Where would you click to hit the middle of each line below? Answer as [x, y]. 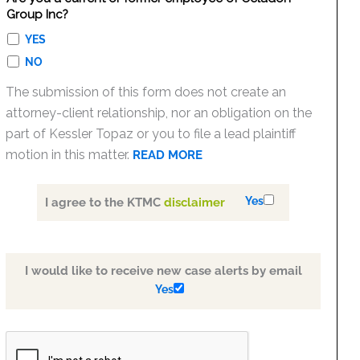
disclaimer [195, 203]
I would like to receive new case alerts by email [163, 271]
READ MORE [168, 155]
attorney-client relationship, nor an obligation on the [159, 113]
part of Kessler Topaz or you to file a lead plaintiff [151, 134]
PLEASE [27, 343]
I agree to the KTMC [105, 203]
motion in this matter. [70, 155]
